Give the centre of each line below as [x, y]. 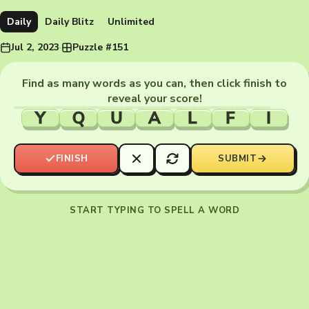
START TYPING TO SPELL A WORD [154, 210]
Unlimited [131, 22]
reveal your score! [154, 99]
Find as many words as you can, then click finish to [154, 83]
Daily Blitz [69, 22]
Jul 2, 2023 [35, 47]
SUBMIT [237, 159]
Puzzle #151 [100, 47]
